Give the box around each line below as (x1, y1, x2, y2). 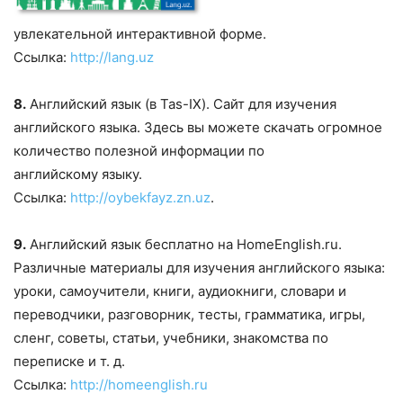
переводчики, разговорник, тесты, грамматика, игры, (13, 305, 365, 323)
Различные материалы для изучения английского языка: (13, 258, 385, 276)
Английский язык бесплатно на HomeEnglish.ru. (26, 235, 342, 253)
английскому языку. (13, 165, 142, 183)
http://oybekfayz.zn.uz (70, 188, 210, 206)
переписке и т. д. (13, 352, 125, 370)
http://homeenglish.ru (70, 375, 208, 393)
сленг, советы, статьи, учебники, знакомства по (13, 328, 328, 346)
